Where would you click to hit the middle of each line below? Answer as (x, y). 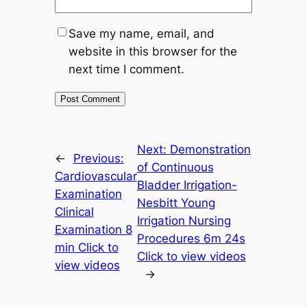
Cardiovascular (96, 176)
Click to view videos (191, 256)
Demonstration (210, 149)
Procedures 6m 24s (191, 238)
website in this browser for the (152, 51)
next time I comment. (126, 69)
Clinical (74, 211)
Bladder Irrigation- (187, 185)
